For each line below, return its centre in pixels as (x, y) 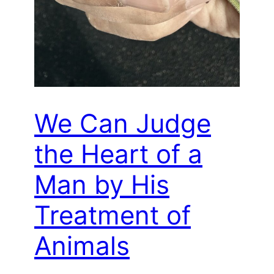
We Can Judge (123, 124)
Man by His (102, 185)
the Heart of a (118, 154)
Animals (82, 246)
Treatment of (113, 215)
